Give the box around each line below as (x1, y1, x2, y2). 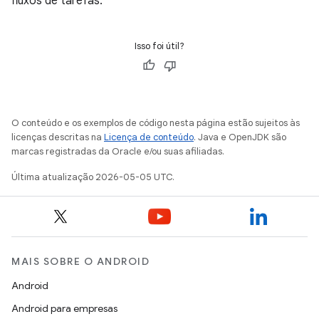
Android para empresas (11, 302, 117, 315)
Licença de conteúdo (104, 131, 194, 144)
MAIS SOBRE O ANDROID (11, 255, 150, 268)
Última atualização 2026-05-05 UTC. (11, 171, 174, 184)
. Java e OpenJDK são (194, 131, 286, 144)
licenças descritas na (11, 131, 104, 144)
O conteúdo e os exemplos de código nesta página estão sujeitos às (11, 117, 300, 130)
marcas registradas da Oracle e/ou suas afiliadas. (11, 145, 224, 158)
